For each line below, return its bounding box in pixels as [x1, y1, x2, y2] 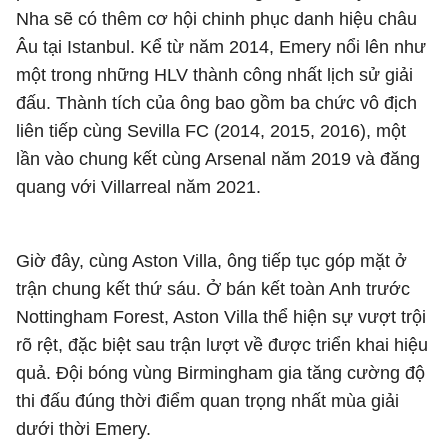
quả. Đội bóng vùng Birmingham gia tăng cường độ [16, 363, 425, 383]
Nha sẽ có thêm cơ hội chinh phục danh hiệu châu [16, 9, 417, 29]
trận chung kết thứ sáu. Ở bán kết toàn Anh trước [16, 279, 410, 299]
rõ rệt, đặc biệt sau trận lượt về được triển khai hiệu [16, 335, 428, 355]
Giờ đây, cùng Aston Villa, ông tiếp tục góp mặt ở [16, 251, 407, 271]
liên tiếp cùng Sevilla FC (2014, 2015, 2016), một [16, 121, 406, 141]
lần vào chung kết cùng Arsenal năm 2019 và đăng [16, 149, 420, 169]
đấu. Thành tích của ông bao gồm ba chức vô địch [16, 93, 417, 113]
